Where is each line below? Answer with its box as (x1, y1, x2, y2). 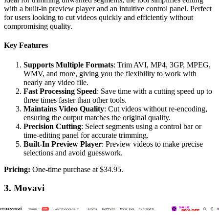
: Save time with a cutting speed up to (97, 87, 212, 95)
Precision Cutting (23, 122, 81, 131)
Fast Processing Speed (23, 87, 97, 95)
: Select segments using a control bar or (81, 122, 201, 131)
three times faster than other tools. (23, 95, 127, 104)
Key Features (4, 41, 48, 50)
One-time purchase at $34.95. (30, 165, 123, 174)
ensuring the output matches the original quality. (23, 113, 171, 122)
